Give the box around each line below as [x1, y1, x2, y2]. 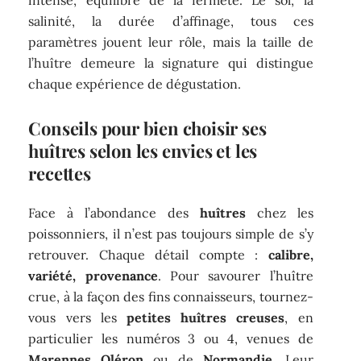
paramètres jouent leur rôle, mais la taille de [28, 33, 313, 50]
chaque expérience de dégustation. [28, 75, 242, 92]
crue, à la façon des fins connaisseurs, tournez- [28, 288, 313, 305]
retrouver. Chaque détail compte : [28, 247, 268, 263]
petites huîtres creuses [127, 309, 285, 326]
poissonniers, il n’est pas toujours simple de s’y [28, 226, 313, 243]
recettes [28, 160, 91, 185]
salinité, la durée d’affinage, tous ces [28, 12, 313, 29]
